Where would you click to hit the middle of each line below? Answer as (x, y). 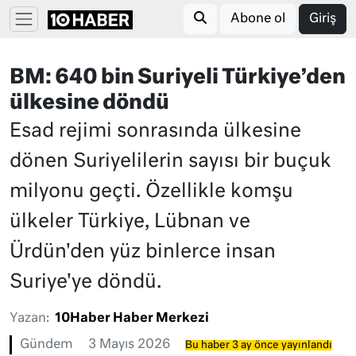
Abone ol (258, 19)
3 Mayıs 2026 (129, 345)
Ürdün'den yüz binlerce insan (143, 252)
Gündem (46, 345)
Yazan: (29, 319)
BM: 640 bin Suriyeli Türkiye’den (178, 78)
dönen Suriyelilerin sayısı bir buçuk (170, 161)
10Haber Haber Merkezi (132, 319)
